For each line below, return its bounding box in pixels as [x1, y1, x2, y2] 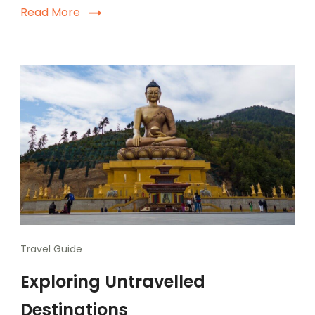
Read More [20, 4, 80, 20]
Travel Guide [20, 241, 82, 256]
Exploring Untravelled [20, 269, 205, 293]
